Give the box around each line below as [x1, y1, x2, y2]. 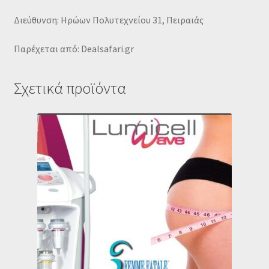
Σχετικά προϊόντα [13, 79, 126, 98]
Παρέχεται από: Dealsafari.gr [13, 42, 134, 55]
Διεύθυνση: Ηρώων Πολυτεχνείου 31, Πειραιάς [13, 14, 204, 26]
